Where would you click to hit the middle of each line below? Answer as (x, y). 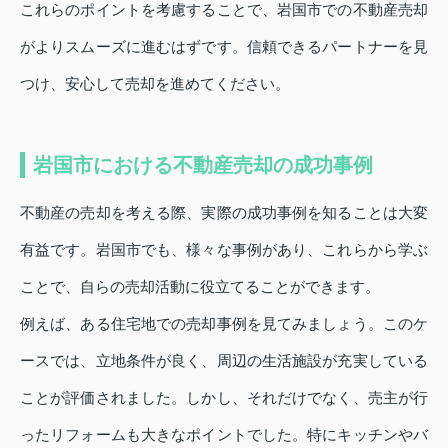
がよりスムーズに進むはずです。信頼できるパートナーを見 (224, 46)
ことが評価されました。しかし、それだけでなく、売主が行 (224, 397)
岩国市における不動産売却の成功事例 (203, 164)
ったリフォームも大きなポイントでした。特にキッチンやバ (224, 434)
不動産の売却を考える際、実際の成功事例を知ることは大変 (224, 212)
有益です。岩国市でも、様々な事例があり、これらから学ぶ (224, 249)
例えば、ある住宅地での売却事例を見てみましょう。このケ (224, 323)
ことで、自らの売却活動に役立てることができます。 (200, 286)
